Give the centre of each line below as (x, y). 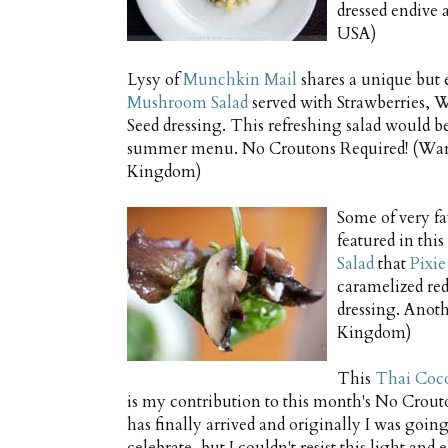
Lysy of (155, 80)
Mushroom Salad (187, 103)
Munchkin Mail (240, 80)
